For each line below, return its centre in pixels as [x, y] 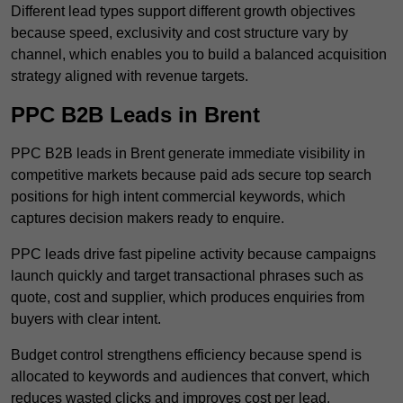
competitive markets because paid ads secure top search [191, 175]
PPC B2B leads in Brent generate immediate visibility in [188, 154]
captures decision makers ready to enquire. [148, 219]
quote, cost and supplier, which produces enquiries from [188, 298]
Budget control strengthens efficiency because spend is [186, 355]
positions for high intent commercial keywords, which [178, 197]
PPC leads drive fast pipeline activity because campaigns [193, 255]
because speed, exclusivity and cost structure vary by [179, 33]
